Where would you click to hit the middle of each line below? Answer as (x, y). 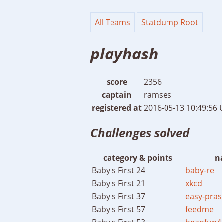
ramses (158, 94)
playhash (124, 54)
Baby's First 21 (118, 183)
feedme (199, 209)
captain (117, 94)
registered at (117, 107)
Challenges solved (140, 132)
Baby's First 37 (118, 196)
